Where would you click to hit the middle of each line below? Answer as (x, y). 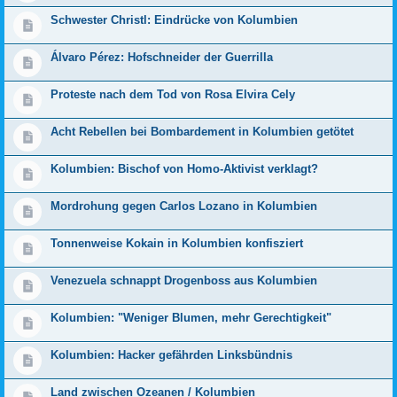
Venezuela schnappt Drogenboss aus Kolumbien (184, 281)
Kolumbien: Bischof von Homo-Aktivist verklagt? (184, 169)
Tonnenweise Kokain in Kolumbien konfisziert (177, 244)
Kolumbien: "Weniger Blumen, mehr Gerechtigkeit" (191, 318)
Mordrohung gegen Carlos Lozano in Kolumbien (184, 206)
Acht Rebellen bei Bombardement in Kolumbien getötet (202, 132)
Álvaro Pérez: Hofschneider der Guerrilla (162, 58)
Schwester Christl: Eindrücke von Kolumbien (174, 20)
